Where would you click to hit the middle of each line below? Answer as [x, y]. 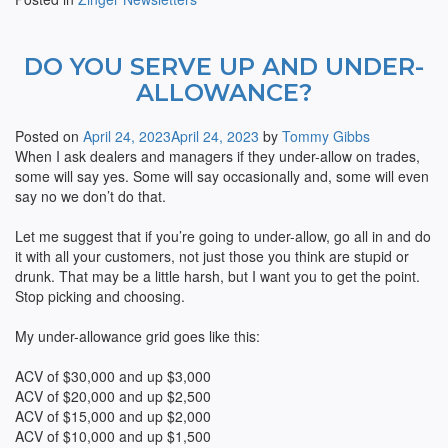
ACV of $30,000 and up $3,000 [113, 376]
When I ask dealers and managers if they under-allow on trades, [217, 156]
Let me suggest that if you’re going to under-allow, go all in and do [223, 236]
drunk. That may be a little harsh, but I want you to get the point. [217, 276]
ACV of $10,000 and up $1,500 [113, 436]
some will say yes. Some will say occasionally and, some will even [222, 176]
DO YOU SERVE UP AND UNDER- [224, 66]
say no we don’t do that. [90, 196]
